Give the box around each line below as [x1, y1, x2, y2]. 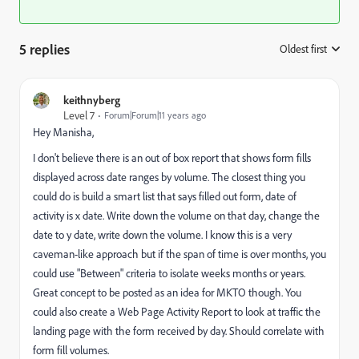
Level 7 [63, 108, 95, 122]
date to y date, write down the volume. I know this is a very [33, 228, 292, 241]
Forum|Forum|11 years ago [104, 109, 206, 121]
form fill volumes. [33, 343, 109, 357]
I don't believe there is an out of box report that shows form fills [33, 151, 311, 164]
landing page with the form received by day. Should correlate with [33, 324, 325, 337]
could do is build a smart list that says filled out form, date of [33, 189, 296, 203]
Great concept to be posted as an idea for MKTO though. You [33, 285, 301, 299]
